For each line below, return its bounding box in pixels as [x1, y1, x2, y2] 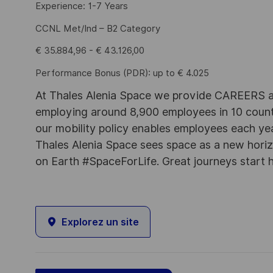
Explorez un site [62, 216, 139, 228]
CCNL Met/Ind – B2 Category [35, 23, 160, 34]
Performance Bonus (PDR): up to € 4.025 [35, 67, 209, 79]
